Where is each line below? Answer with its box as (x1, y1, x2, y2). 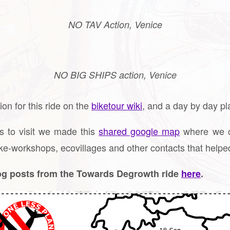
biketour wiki (91, 99, 142, 112)
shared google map (99, 124, 180, 138)
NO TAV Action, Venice (68, 18, 162, 31)
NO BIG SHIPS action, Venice (53, 68, 177, 82)
